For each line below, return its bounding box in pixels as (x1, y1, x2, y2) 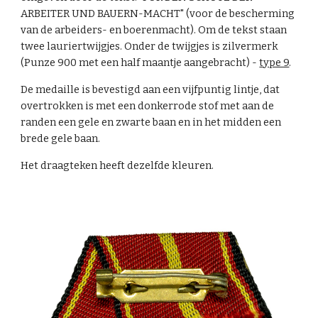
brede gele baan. (21, 131, 103, 145)
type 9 (259, 55, 290, 69)
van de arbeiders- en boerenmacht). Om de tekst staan (21, 23, 287, 36)
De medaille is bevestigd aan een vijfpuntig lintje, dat (21, 82, 280, 96)
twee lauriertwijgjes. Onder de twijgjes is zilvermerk (21, 39, 279, 53)
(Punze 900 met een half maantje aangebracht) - (21, 55, 260, 69)
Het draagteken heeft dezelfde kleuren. (21, 158, 216, 172)
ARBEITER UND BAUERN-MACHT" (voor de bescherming (21, 6, 295, 20)
